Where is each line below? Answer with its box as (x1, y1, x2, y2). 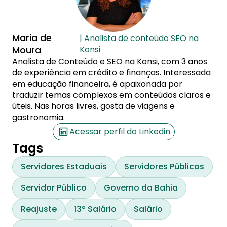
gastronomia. (12, 111, 65, 123)
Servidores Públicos (124, 161, 204, 172)
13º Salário (74, 203, 117, 215)
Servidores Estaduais (21, 161, 107, 172)
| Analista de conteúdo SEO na (80, 32, 199, 44)
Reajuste (21, 203, 57, 215)
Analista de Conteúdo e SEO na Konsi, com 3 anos (12, 56, 207, 67)
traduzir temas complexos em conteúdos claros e (12, 89, 211, 101)
